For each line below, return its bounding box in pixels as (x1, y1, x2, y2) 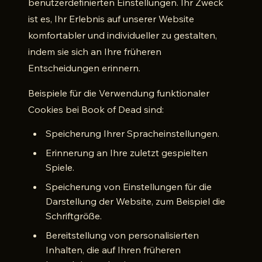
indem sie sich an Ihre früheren (28, 46, 161, 57)
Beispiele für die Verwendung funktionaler (28, 87, 209, 99)
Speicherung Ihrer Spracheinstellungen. (46, 127, 219, 139)
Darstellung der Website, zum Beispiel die (46, 195, 225, 207)
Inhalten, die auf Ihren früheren (46, 244, 181, 256)
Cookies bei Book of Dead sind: (28, 104, 164, 115)
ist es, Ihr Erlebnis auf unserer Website (28, 13, 194, 25)
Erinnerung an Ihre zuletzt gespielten (46, 147, 208, 158)
